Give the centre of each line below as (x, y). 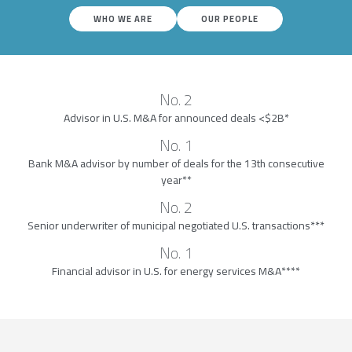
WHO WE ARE (123, 19)
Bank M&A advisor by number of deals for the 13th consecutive (176, 163)
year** (176, 180)
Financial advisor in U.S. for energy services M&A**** (176, 271)
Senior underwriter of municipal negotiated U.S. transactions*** (176, 225)
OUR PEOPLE (230, 19)
